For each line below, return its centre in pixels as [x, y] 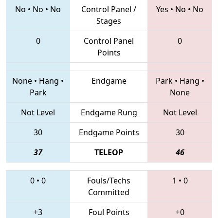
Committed [109, 192]
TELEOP [109, 152]
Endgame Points [109, 132]
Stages [109, 21]
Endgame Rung [109, 112]
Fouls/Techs [109, 180]
